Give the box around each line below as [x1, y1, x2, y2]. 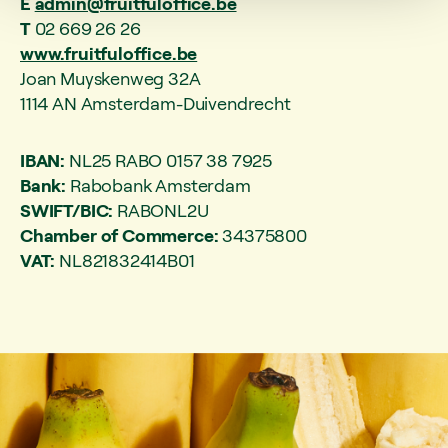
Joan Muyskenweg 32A [20, 66, 201, 89]
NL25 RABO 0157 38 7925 [65, 148, 272, 171]
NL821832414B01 [55, 248, 195, 271]
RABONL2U [113, 198, 209, 221]
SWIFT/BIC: [20, 198, 114, 221]
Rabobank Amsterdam [69, 173, 251, 196]
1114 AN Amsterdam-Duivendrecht [20, 91, 291, 114]
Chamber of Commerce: [20, 223, 219, 246]
